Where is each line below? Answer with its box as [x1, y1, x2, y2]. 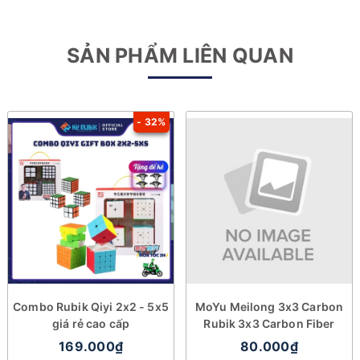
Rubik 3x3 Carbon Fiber [203, 317, 335, 331]
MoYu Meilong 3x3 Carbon [194, 300, 344, 314]
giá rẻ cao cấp [52, 317, 129, 331]
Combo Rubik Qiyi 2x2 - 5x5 [13, 300, 169, 314]
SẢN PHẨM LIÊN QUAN [66, 43, 294, 68]
